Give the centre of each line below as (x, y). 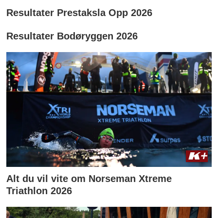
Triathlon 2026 (39, 191)
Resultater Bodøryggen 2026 (72, 36)
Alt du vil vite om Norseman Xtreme (89, 179)
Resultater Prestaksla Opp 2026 (80, 13)
